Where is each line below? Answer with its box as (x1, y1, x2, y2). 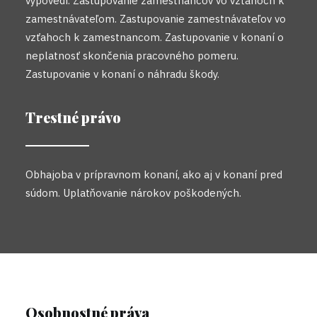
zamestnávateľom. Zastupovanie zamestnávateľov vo (25, 12, 286, 25)
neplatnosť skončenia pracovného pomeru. (25, 49, 238, 62)
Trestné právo (25, 108, 121, 127)
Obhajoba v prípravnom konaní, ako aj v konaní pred (25, 168, 282, 181)
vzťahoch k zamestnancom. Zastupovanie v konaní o (25, 30, 284, 44)
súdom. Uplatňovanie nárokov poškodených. (25, 186, 241, 200)
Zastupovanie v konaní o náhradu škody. (25, 67, 219, 81)
